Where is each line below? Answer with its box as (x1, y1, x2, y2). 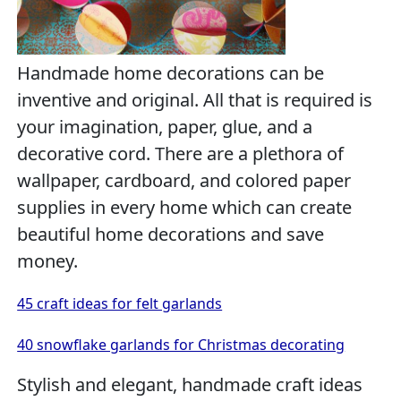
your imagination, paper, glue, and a (17, 114, 313, 139)
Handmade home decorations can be (17, 60, 325, 85)
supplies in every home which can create (17, 194, 353, 219)
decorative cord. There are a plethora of (17, 141, 345, 166)
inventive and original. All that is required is (17, 87, 373, 112)
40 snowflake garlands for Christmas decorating (17, 334, 346, 354)
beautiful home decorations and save (17, 221, 325, 246)
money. (17, 248, 79, 273)
